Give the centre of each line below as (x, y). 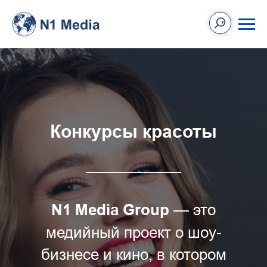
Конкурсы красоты (133, 131)
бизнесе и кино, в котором (133, 254)
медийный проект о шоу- (133, 232)
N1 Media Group (110, 210)
